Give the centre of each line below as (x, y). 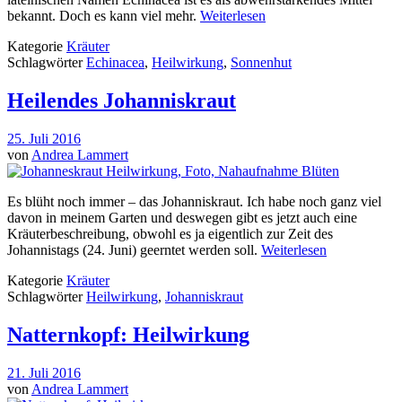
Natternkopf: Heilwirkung (128, 334)
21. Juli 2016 (44, 372)
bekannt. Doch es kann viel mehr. (104, 16)
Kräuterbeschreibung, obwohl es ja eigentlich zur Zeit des (170, 233)
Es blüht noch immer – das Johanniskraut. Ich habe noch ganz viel (194, 201)
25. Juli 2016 (44, 138)
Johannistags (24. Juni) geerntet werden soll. (134, 249)
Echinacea (115, 63)
